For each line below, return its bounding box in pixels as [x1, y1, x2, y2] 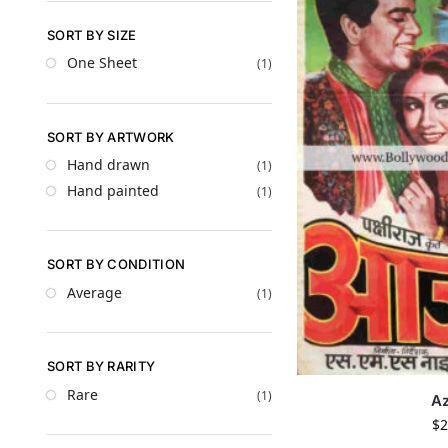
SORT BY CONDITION [47, 256, 186, 273]
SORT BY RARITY [47, 358, 156, 375]
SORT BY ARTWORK [47, 128, 175, 145]
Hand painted [67, 180, 159, 200]
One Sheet [67, 53, 137, 73]
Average [67, 282, 122, 302]
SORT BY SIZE [47, 26, 137, 43]
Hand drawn [67, 155, 150, 175]
